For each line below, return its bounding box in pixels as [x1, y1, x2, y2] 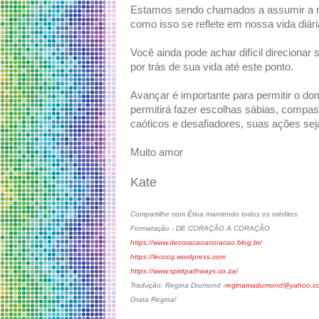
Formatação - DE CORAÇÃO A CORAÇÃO [130, 224, 270, 233]
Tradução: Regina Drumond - [130, 281, 225, 290]
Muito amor [130, 147, 183, 159]
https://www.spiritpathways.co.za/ [130, 267, 238, 276]
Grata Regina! [130, 296, 177, 304]
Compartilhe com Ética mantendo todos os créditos [130, 210, 298, 219]
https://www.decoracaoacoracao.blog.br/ [130, 239, 262, 247]
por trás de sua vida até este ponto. [130, 61, 293, 73]
